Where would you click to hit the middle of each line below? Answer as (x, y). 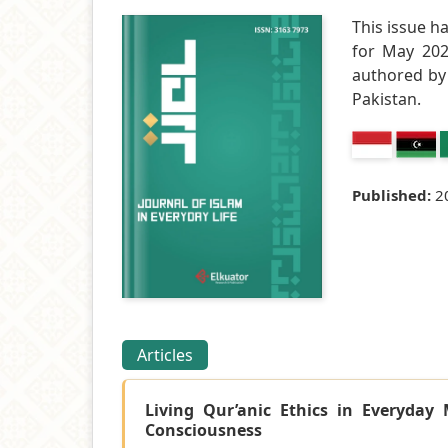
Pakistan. (386, 98)
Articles (165, 354)
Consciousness (203, 429)
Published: (393, 194)
